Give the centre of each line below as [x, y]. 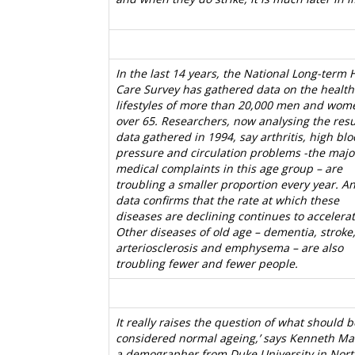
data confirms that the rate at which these [227, 200]
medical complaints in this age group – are [229, 168]
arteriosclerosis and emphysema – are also [229, 248]
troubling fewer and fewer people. [207, 263]
